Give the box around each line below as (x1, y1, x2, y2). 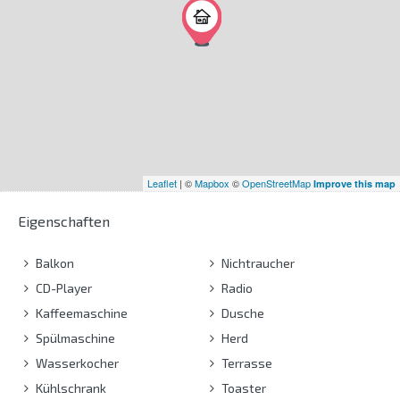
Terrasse (218, 354, 272, 371)
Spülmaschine (33, 329, 115, 346)
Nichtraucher (218, 254, 295, 271)
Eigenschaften (18, 212, 110, 229)
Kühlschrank (33, 379, 106, 396)
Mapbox (195, 175, 229, 190)
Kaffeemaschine (33, 304, 128, 321)
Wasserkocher (33, 354, 119, 371)
